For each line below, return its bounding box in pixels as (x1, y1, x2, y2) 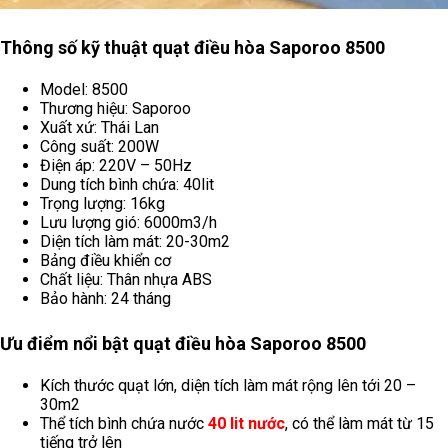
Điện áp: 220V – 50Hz (40, 156, 192, 176)
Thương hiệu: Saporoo (40, 99, 191, 119)
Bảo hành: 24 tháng (40, 289, 171, 309)
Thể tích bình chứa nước (40, 414, 208, 434)
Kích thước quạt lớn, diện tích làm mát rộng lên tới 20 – (40, 376, 416, 396)
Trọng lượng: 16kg (40, 194, 165, 214)
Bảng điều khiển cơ (40, 251, 171, 271)
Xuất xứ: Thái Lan (40, 118, 159, 138)
